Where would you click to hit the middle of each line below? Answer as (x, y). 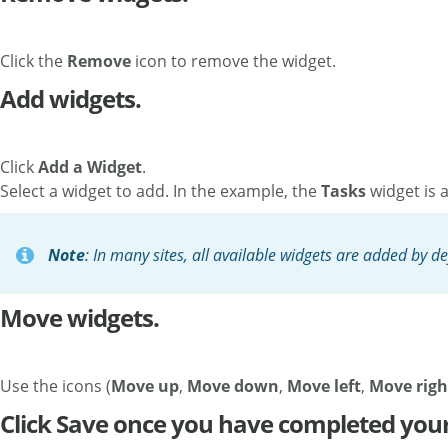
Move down (233, 386)
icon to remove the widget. (233, 61)
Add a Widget (90, 167)
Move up (145, 386)
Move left (324, 386)
